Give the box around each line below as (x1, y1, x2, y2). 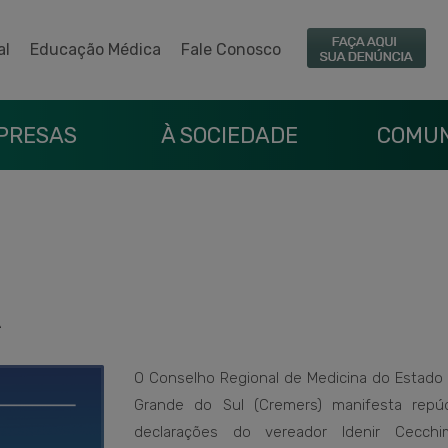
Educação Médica (30, 40, 161, 59)
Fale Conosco (181, 40, 281, 59)
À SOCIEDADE (160, 122, 298, 149)
